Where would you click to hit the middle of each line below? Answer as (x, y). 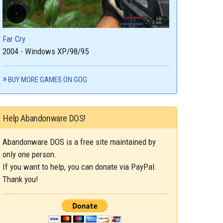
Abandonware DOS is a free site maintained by (79, 142)
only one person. (30, 154)
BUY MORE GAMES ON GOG (48, 79)
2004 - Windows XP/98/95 (46, 51)
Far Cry (14, 39)
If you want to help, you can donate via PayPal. (80, 167)
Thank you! (21, 179)
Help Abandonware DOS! (44, 118)
